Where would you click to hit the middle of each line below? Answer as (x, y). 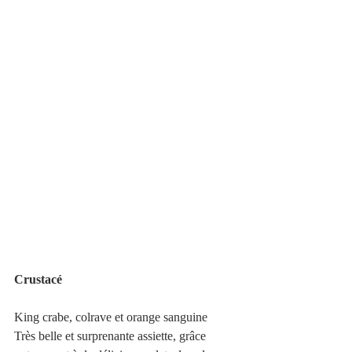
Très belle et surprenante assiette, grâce (112, 335)
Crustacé (38, 279)
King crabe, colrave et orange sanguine (112, 317)
